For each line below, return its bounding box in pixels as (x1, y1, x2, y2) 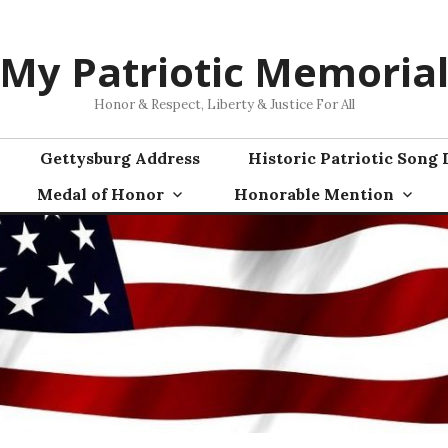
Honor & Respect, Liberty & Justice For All (93, 96, 355, 113)
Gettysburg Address (40, 148, 200, 168)
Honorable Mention (234, 184, 394, 204)
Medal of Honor (37, 184, 164, 204)
